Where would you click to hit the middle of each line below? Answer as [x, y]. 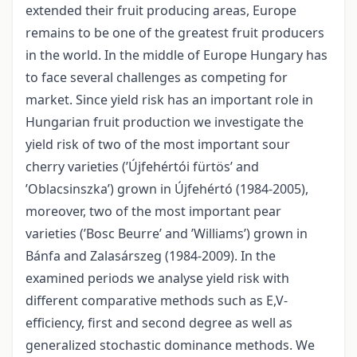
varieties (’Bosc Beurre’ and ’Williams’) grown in [167, 234]
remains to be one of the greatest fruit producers [175, 33]
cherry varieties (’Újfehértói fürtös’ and [142, 167]
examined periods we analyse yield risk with [157, 279]
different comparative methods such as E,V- [157, 301]
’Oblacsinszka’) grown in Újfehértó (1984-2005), [167, 189]
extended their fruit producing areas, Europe [161, 11]
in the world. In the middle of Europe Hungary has [177, 55]
